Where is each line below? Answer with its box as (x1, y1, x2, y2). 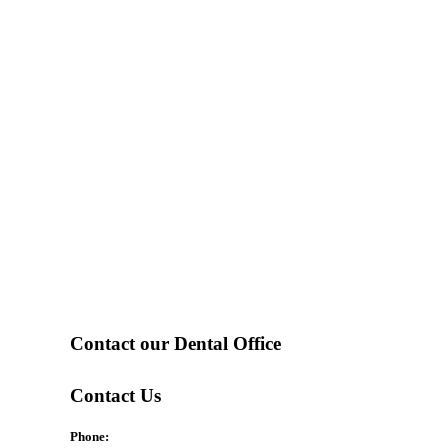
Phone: (69, 428, 109, 444)
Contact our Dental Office (69, 332, 281, 354)
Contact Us (69, 384, 161, 406)
